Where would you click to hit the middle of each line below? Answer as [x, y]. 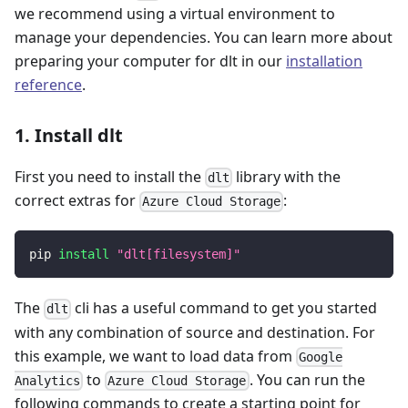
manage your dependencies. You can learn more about [204, 37]
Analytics [47, 381]
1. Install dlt [69, 135]
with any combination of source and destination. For [195, 332]
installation [324, 61]
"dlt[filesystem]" [178, 255]
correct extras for [77, 201]
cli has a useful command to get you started [224, 308]
